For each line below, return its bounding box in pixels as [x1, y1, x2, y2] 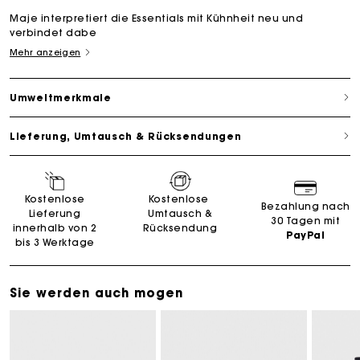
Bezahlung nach [260, 199, 350, 212]
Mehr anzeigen [10, 46, 81, 58]
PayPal [286, 228, 325, 241]
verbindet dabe [10, 26, 96, 39]
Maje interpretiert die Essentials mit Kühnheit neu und [10, 11, 303, 24]
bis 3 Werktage [14, 235, 95, 248]
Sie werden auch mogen [10, 284, 183, 301]
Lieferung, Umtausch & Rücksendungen [10, 129, 242, 142]
